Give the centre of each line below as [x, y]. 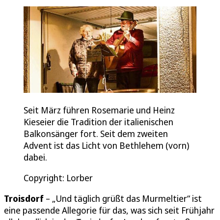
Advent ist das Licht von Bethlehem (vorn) [106, 146]
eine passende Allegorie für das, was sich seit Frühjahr [109, 210]
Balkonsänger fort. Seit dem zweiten [96, 134]
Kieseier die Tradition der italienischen [98, 122]
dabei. [35, 157]
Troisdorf [24, 199]
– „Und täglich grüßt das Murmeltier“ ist [123, 199]
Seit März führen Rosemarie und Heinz [99, 110]
